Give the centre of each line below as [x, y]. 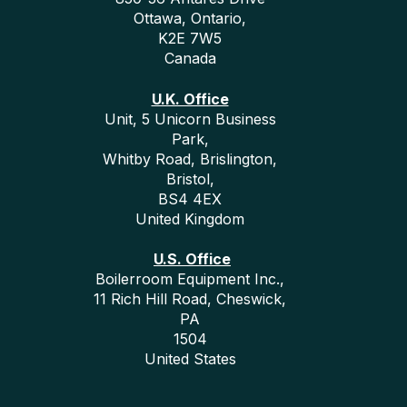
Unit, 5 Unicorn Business [190, 119]
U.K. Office [190, 99]
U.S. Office [192, 259]
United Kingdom [190, 218]
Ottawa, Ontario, [190, 19]
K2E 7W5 [190, 39]
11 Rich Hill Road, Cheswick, [190, 299]
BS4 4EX [190, 199]
